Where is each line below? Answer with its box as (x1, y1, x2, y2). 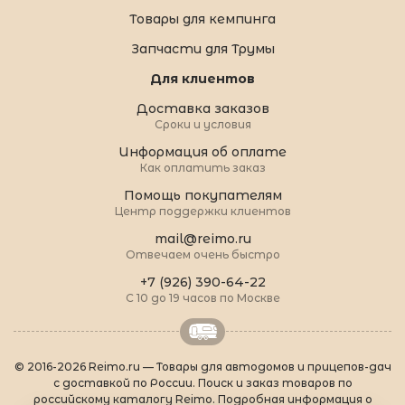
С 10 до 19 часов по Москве (125, 290, 280, 305)
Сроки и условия (154, 117, 251, 131)
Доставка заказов (136, 99, 269, 117)
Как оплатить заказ (139, 160, 266, 174)
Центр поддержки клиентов (114, 203, 291, 218)
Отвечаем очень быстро (125, 247, 280, 261)
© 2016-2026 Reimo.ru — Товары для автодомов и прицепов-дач (14, 359, 391, 373)
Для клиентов (150, 70, 255, 87)
